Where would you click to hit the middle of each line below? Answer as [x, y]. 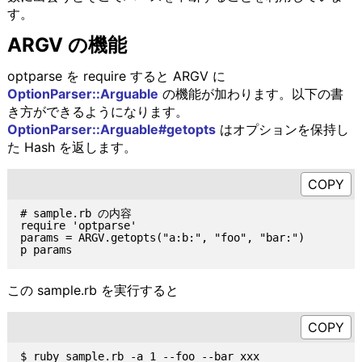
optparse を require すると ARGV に [116, 76]
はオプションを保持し [282, 129]
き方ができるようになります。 [97, 111]
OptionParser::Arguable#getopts [111, 129]
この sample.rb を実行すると [93, 290]
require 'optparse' [78, 226]
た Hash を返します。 [72, 147]
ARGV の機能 [67, 44]
